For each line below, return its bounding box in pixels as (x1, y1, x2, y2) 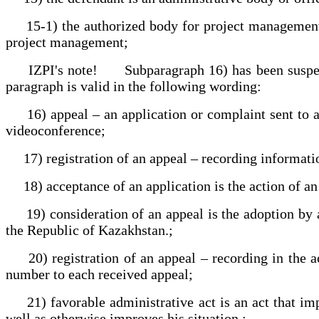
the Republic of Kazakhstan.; (6, 221, 173, 238)
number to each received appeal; (6, 266, 193, 282)
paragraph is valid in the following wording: (6, 78, 261, 94)
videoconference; (6, 122, 105, 138)
